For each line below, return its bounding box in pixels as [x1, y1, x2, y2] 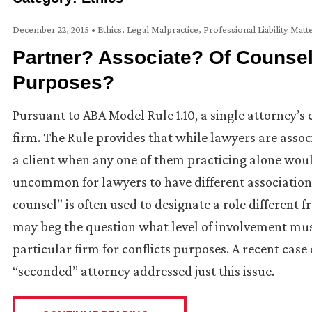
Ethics [97, 24, 122, 36]
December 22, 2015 [13, 24, 91, 36]
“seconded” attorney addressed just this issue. [13, 263, 274, 279]
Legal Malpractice [127, 24, 198, 36]
